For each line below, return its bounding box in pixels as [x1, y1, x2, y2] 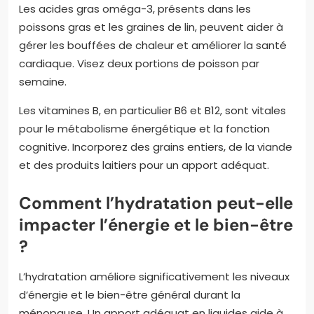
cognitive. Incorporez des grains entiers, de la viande [19, 139, 292, 154]
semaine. [19, 74, 67, 89]
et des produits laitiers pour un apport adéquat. [19, 157, 269, 172]
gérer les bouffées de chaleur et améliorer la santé [19, 37, 287, 53]
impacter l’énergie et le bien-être [19, 213, 293, 235]
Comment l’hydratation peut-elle [19, 191, 293, 214]
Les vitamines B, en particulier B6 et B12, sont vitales [19, 102, 286, 118]
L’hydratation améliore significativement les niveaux [19, 268, 289, 284]
